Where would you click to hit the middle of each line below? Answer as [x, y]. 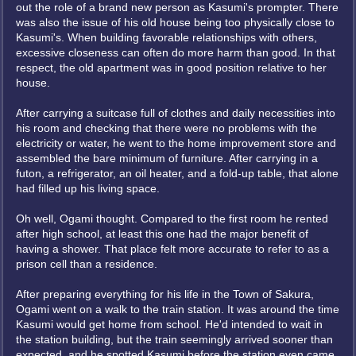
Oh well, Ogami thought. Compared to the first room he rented [172, 219]
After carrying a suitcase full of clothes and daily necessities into [176, 113]
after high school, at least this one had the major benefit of [162, 234]
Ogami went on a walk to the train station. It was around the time [178, 309]
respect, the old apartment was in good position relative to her [171, 68]
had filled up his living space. [88, 188]
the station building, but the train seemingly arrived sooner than [174, 339]
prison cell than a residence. [87, 264]
